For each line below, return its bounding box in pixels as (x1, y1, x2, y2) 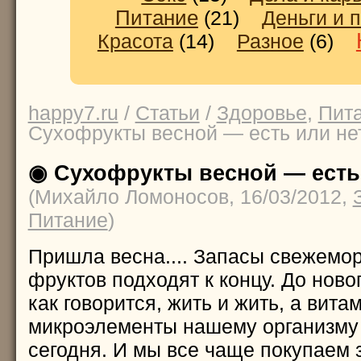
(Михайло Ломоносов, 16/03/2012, (27, 185, 353, 208)
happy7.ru (27, 101, 118, 124)
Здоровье (216, 101, 307, 124)
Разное (236, 29, 304, 52)
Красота (97, 29, 173, 52)
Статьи (135, 101, 200, 124)
